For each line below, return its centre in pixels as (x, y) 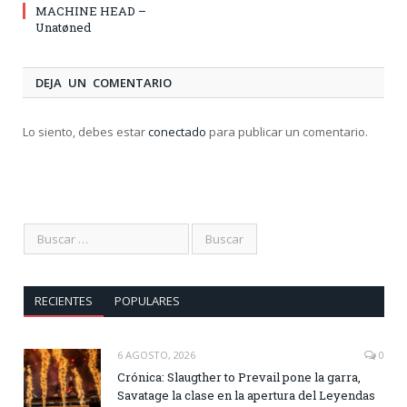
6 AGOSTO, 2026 (156, 354)
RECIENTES (63, 300)
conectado (177, 131)
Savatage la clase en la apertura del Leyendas (246, 395)
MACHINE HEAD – (91, 10)
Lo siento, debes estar (85, 131)
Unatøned (63, 27)
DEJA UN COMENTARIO (104, 82)
